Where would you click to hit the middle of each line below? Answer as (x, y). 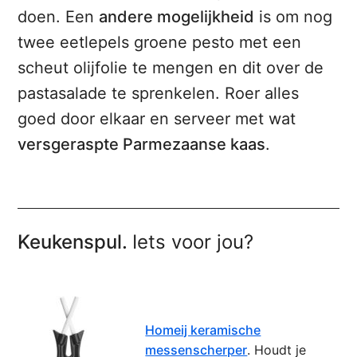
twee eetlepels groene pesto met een (160, 43)
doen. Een (59, 17)
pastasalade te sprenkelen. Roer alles (159, 94)
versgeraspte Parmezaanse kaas (142, 145)
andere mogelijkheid (177, 17)
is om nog (294, 17)
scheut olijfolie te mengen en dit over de (171, 68)
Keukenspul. (75, 242)
